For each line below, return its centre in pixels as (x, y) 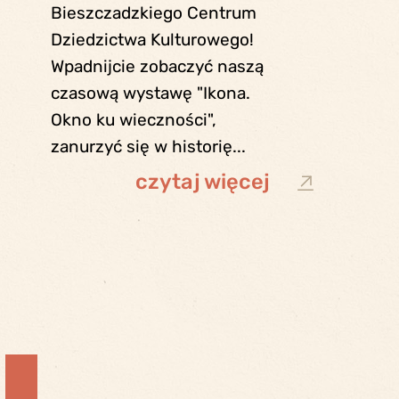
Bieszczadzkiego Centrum (154, 13)
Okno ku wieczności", (134, 120)
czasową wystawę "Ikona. (151, 94)
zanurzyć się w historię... (149, 147)
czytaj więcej (203, 182)
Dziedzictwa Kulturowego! (157, 40)
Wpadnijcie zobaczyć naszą (158, 67)
